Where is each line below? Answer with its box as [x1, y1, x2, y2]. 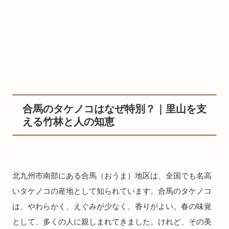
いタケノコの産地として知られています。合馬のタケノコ [12, 186, 212, 195]
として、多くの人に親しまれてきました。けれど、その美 [12, 217, 212, 226]
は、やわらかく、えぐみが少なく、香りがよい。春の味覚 [12, 201, 212, 211]
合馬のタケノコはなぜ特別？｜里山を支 [22, 103, 207, 114]
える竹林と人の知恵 [22, 116, 114, 127]
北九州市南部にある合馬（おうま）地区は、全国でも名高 [12, 171, 212, 180]
